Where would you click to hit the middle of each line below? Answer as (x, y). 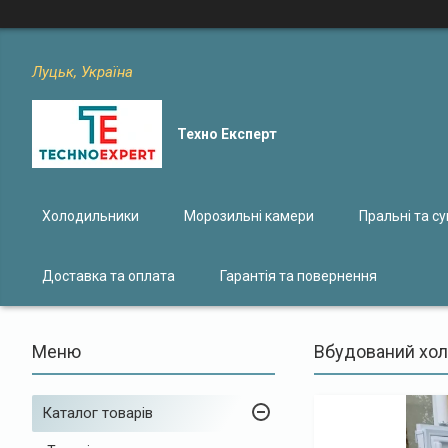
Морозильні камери (249, 215)
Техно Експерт (227, 133)
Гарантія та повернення (298, 275)
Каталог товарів (97, 412)
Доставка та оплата (108, 275)
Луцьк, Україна (82, 72)
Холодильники (90, 215)
